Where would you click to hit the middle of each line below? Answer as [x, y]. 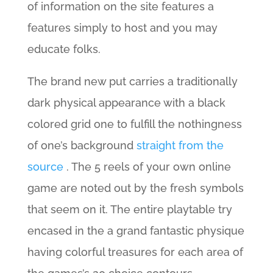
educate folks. [64, 49]
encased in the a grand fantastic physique [136, 231]
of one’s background [82, 145]
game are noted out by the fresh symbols [135, 188]
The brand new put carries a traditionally [132, 81]
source [45, 167]
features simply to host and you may [122, 28]
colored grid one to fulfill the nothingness [134, 124]
